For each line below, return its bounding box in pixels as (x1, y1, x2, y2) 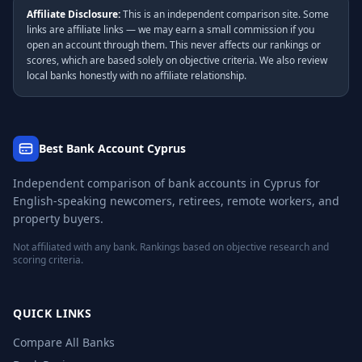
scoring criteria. (13, 253, 83, 267)
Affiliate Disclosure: (27, 7, 120, 21)
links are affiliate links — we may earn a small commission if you (27, 23, 314, 36)
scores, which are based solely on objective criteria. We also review (27, 53, 327, 67)
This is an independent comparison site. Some (120, 7, 329, 21)
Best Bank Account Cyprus (39, 141, 186, 156)
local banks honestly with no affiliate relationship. (27, 69, 246, 82)
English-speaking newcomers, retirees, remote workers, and (13, 193, 339, 208)
